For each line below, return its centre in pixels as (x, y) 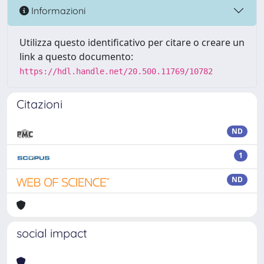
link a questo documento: (76, 57)
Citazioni (39, 104)
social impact (52, 233)
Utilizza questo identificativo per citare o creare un (132, 42)
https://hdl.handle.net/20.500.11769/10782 (116, 71)
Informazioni (57, 10)
